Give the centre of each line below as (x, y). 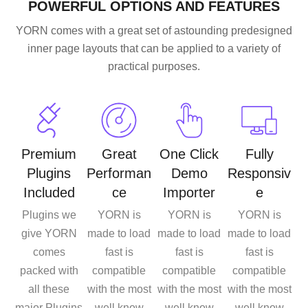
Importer (189, 192)
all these (49, 289)
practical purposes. (154, 66)
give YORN (49, 233)
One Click (189, 154)
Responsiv (259, 173)
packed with (49, 270)
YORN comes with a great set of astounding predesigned (154, 30)
